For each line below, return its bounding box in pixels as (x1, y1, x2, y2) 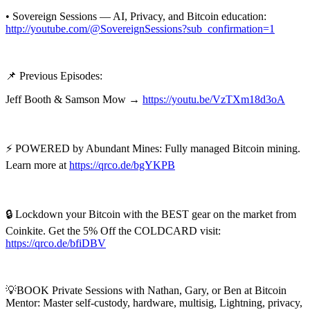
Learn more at (6, 159, 69, 172)
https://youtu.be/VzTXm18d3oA (143, 93, 285, 106)
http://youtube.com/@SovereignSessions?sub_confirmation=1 (6, 23, 275, 35)
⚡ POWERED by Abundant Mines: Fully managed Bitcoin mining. (6, 143, 300, 155)
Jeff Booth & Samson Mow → (6, 93, 143, 106)
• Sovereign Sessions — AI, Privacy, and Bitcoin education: (6, 10, 266, 23)
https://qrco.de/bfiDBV (6, 237, 106, 250)
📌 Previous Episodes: (6, 70, 102, 82)
